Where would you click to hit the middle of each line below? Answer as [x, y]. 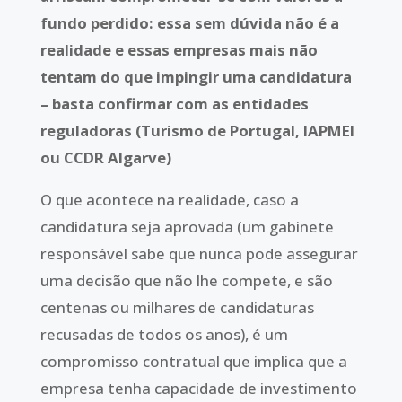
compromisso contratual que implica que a [193, 361]
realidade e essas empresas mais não [179, 49]
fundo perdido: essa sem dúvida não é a [189, 22]
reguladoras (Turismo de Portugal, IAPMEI [197, 130]
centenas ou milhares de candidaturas [177, 307]
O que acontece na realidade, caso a [169, 199]
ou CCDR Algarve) [105, 157]
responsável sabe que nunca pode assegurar [199, 253]
